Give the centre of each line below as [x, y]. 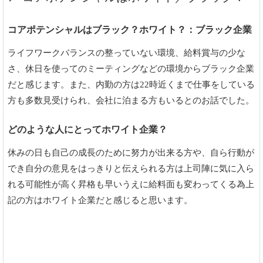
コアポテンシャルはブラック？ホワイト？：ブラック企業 [130, 30]
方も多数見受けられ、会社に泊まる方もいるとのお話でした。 [131, 101]
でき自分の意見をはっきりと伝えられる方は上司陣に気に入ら [131, 169]
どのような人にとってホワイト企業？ [87, 130]
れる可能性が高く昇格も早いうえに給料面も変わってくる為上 [131, 185]
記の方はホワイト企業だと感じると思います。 [100, 200]
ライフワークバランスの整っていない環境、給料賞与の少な [127, 53]
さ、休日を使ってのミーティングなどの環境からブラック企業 [131, 69]
